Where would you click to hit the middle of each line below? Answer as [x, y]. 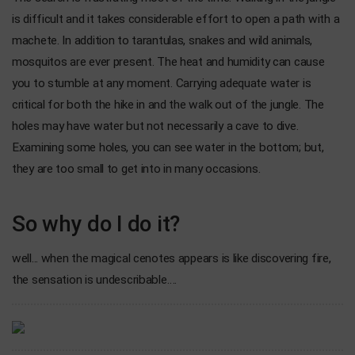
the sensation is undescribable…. [95, 279]
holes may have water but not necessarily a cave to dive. [155, 126]
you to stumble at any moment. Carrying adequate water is [162, 83]
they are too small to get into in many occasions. [136, 168]
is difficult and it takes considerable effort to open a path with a [176, 19]
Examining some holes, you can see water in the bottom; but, [168, 147]
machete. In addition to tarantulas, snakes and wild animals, [162, 40]
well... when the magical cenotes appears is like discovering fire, [172, 258]
